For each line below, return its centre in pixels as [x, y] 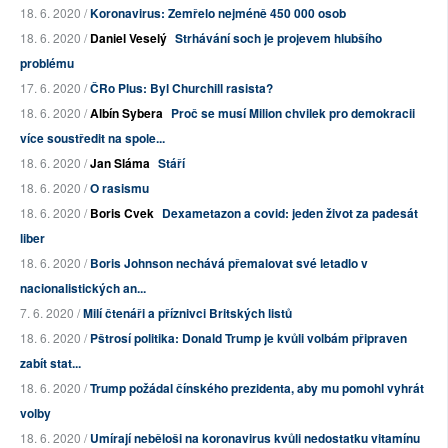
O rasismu [119, 188]
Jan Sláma [120, 163]
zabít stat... [50, 363]
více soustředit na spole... [92, 138]
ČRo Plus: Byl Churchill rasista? [181, 88]
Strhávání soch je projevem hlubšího [278, 38]
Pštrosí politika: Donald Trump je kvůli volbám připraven [248, 338]
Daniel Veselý [128, 38]
